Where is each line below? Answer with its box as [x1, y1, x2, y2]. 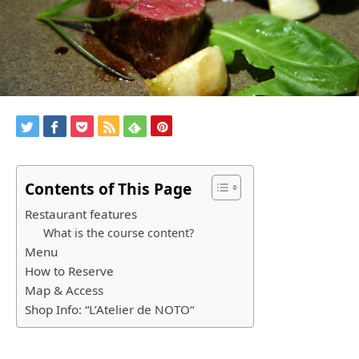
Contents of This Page [25, 178, 192, 200]
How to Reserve [25, 263, 114, 280]
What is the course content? [42, 225, 194, 241]
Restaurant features [25, 206, 137, 223]
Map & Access [25, 282, 103, 299]
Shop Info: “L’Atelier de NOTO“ [25, 301, 194, 318]
